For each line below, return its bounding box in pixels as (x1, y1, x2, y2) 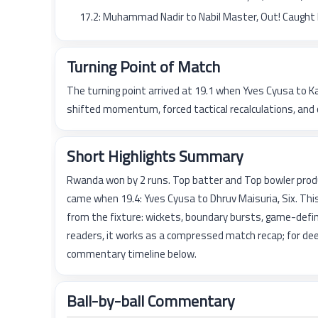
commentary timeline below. (67, 246, 197, 262)
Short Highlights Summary (67, 144, 243, 168)
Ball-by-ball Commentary (67, 289, 235, 313)
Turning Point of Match (67, 55, 220, 79)
